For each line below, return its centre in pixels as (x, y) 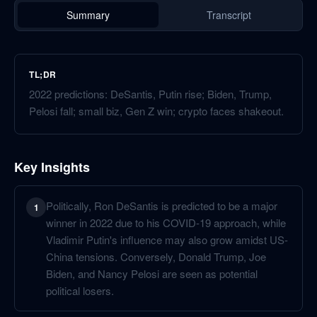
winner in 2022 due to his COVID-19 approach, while (166, 223)
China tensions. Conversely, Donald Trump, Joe (156, 257)
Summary (88, 15)
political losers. (80, 290)
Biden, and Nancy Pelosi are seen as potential (152, 273)
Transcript (229, 15)
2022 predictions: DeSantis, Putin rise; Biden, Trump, (150, 94)
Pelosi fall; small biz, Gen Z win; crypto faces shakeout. (156, 111)
